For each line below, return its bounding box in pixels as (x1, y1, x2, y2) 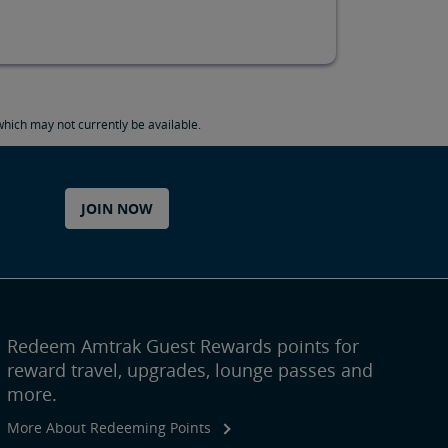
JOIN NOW (81, 198, 154, 218)
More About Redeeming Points (6, 417, 211, 437)
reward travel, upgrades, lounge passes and (6, 357, 373, 382)
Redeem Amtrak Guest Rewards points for (6, 333, 359, 358)
